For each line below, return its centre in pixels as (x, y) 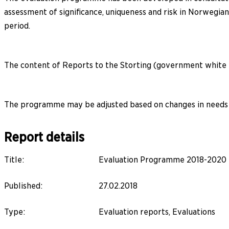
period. (17, 26)
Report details (44, 137)
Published (22, 186)
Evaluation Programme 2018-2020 (163, 159)
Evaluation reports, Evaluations (157, 212)
